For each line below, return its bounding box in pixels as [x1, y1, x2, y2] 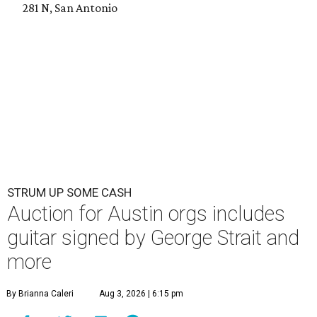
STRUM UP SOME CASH [7, 185, 132, 200]
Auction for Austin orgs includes [7, 201, 285, 226]
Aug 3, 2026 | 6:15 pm [99, 288, 183, 299]
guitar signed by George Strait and [7, 225, 299, 250]
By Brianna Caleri [6, 288, 74, 299]
